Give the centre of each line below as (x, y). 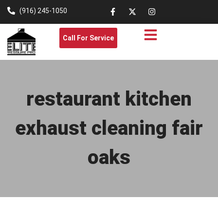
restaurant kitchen (109, 99)
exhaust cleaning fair (109, 128)
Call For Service (88, 38)
